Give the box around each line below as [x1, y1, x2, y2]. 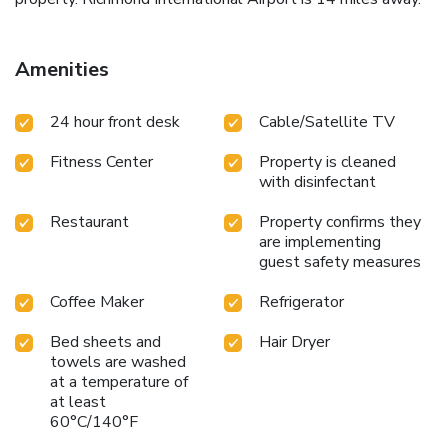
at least [50, 391, 106, 414]
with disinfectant [259, 171, 376, 194]
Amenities [15, 56, 109, 84]
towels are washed [50, 351, 186, 374]
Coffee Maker [50, 291, 144, 314]
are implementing [259, 231, 381, 254]
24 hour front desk [50, 111, 180, 134]
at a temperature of [50, 371, 188, 394]
